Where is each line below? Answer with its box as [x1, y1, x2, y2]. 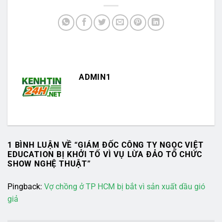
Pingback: [7, 181, 44, 191]
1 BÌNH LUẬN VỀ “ [7, 140, 78, 150]
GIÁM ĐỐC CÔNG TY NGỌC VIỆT [77, 140, 204, 150]
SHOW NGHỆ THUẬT [7, 159, 88, 168]
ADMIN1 [79, 72, 111, 82]
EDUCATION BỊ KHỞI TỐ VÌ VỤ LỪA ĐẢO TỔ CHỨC [7, 149, 202, 159]
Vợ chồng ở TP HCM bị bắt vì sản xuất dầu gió [44, 181, 205, 191]
